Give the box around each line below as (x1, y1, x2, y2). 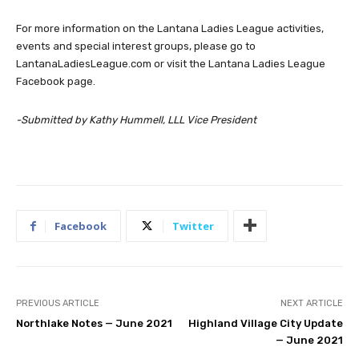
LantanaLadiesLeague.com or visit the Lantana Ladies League (16, 57, 325, 70)
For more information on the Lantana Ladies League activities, (16, 22, 324, 34)
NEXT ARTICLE (280, 297, 343, 309)
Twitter (172, 218, 214, 233)
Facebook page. (16, 75, 95, 87)
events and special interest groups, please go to (16, 39, 256, 52)
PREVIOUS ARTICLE (16, 297, 99, 309)
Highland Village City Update (188, 317, 343, 329)
